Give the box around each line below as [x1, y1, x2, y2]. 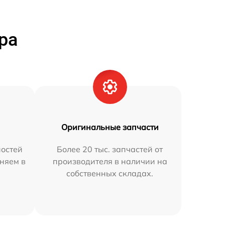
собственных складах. [66, 168, 154, 178]
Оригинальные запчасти [61, 122, 159, 132]
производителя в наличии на [52, 156, 167, 166]
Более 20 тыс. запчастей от [57, 144, 163, 154]
